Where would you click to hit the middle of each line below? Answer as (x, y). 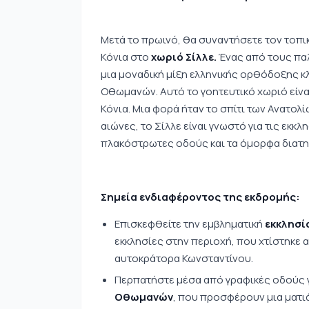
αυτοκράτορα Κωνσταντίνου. (184, 258)
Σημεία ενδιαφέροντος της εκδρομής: (200, 197)
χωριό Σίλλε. (184, 57)
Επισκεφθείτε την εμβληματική (190, 224)
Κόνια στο (126, 57)
